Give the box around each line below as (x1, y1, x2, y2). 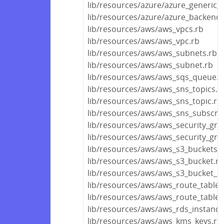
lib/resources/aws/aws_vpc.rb (87, 35, 199, 46)
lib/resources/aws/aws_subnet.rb (87, 59, 213, 70)
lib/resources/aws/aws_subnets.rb (87, 47, 217, 58)
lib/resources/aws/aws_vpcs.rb (87, 23, 203, 34)
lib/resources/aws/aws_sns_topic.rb (87, 95, 222, 106)
